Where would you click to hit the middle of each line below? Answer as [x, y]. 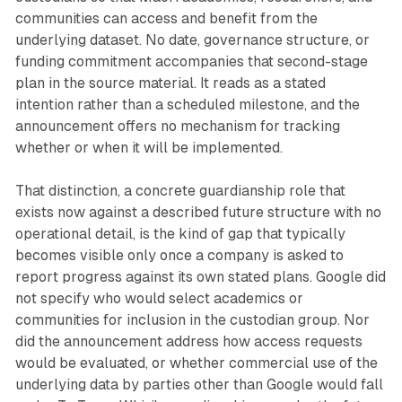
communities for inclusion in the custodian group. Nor [192, 320]
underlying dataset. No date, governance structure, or [192, 40]
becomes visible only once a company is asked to [179, 255]
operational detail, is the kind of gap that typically [180, 234]
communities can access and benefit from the [166, 18]
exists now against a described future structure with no [198, 212]
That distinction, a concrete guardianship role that [180, 191]
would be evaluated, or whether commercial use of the [196, 363]
